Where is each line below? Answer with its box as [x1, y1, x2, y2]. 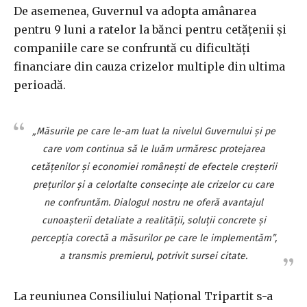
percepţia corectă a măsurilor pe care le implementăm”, [30, 232, 277, 245]
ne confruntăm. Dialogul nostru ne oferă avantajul [44, 197, 263, 209]
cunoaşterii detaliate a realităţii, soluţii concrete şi [41, 214, 266, 227]
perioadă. [14, 78, 66, 93]
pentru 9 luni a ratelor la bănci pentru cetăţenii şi [14, 23, 286, 37]
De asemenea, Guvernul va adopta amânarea [14, 4, 256, 19]
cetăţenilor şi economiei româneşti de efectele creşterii [30, 161, 277, 173]
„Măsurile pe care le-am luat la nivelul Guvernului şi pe [32, 125, 275, 138]
